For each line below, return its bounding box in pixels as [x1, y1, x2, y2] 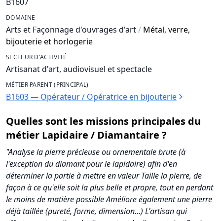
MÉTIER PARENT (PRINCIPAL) [6, 80, 89, 89]
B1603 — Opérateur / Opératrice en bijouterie [6, 91, 177, 102]
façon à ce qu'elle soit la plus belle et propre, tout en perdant [6, 182, 213, 193]
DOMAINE [6, 13, 36, 22]
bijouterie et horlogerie [6, 36, 93, 47]
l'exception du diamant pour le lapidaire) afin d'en [6, 158, 177, 169]
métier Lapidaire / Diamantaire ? [6, 128, 167, 142]
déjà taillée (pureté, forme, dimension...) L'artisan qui [6, 206, 187, 217]
